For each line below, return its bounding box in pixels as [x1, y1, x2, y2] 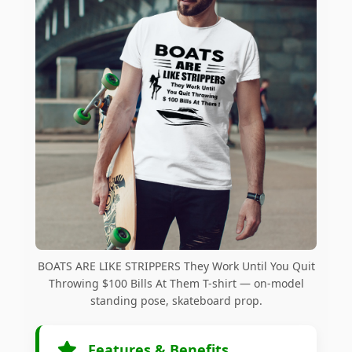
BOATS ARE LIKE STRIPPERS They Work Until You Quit [37, 258, 315, 274]
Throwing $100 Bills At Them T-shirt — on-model [48, 276, 304, 291]
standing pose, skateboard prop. [90, 293, 262, 309]
